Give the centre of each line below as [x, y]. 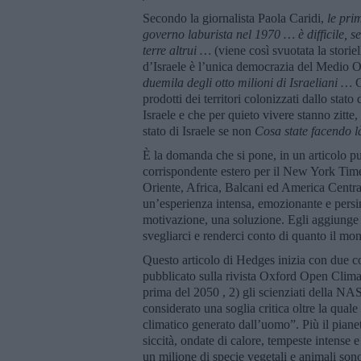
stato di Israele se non [199, 131]
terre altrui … [178, 50]
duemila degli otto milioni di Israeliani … [249, 82]
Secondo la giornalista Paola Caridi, [235, 18]
